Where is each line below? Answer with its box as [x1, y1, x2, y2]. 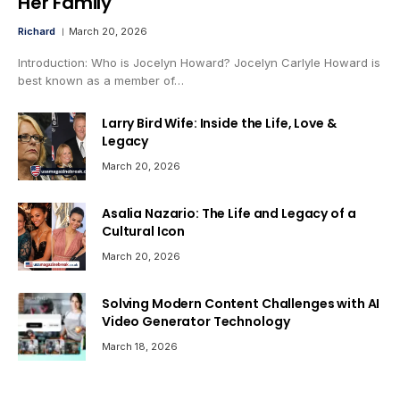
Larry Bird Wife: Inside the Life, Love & [102, 114, 337, 133]
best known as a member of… [18, 73, 184, 88]
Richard [18, 25, 55, 38]
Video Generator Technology [102, 312, 290, 331]
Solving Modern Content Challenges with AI [102, 295, 380, 313]
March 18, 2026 [102, 340, 178, 354]
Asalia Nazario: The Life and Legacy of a [102, 204, 356, 223]
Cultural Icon [102, 222, 186, 241]
